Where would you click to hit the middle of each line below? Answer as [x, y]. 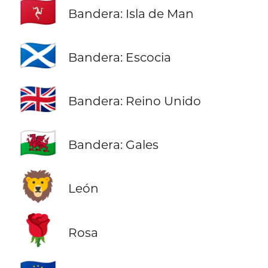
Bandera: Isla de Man [131, 14]
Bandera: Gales [113, 145]
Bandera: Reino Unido [134, 101]
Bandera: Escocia [119, 57]
